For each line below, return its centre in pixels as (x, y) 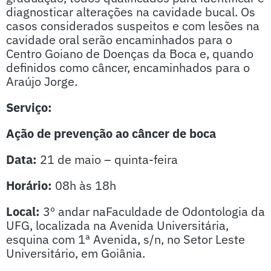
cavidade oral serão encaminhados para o (119, 40)
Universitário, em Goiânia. (76, 253)
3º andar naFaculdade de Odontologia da (154, 211)
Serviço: (29, 107)
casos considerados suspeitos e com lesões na (133, 26)
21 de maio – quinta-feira (109, 159)
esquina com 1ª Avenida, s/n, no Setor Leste (126, 239)
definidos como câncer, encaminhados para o (128, 67)
